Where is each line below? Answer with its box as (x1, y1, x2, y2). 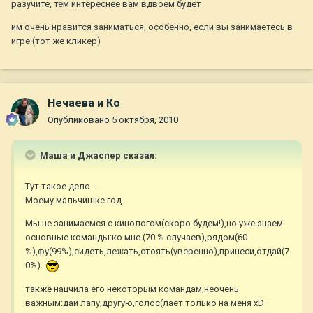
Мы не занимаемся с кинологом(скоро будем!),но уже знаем (25, 218, 283, 229)
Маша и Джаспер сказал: (38, 150, 157, 161)
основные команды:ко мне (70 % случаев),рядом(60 (25, 232, 247, 243)
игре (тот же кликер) (11, 36, 101, 47)
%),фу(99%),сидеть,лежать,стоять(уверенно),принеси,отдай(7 (25, 246, 289, 257)
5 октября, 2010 (112, 115, 178, 126)
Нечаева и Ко (48, 96, 120, 110)
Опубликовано (48, 115, 112, 126)
